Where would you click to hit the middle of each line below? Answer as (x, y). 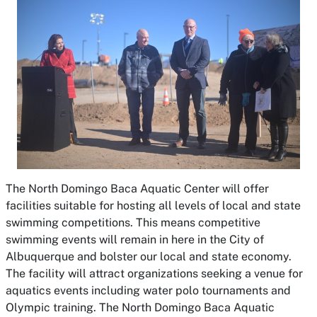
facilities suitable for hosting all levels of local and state (153, 205)
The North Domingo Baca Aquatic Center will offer (137, 188)
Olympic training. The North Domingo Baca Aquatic (140, 307)
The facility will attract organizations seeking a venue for (154, 273)
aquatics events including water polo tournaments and (148, 290)
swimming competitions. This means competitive (133, 222)
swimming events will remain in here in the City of (135, 239)
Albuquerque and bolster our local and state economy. (149, 256)
